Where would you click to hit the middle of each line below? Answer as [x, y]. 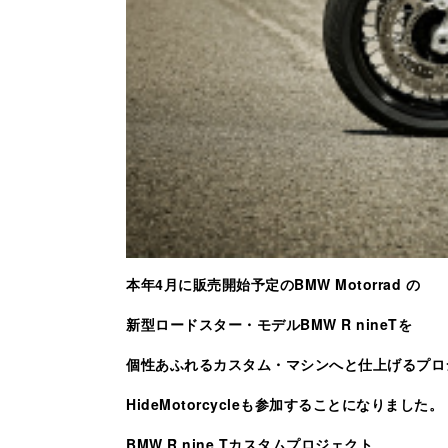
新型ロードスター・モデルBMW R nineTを [269, 323]
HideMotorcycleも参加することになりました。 [284, 403]
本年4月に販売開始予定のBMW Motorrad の [273, 283]
